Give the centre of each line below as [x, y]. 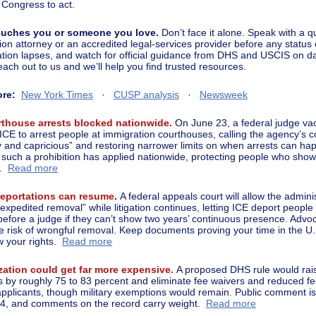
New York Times [57, 94]
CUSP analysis [146, 94]
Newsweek [224, 94]
